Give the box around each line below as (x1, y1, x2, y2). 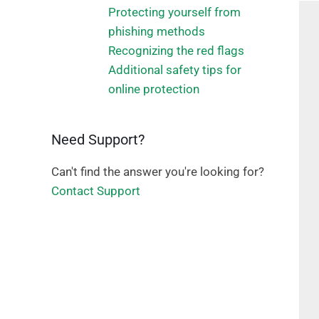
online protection (108, 82, 199, 96)
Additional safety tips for (108, 63, 241, 77)
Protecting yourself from (108, 5, 241, 19)
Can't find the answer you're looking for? (51, 164, 264, 179)
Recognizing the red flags (108, 43, 244, 58)
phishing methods (108, 24, 205, 38)
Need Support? (51, 131, 145, 148)
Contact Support (51, 184, 140, 198)
